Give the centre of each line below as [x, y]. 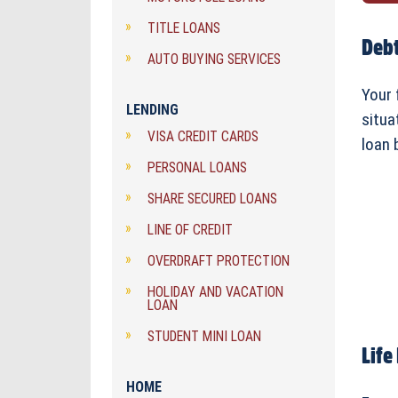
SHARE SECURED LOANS [212, 199]
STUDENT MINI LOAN [204, 337]
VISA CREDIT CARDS [203, 137]
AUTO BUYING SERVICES [214, 60]
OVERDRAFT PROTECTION [219, 261]
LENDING [152, 110]
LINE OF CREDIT [190, 230]
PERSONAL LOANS [197, 168]
